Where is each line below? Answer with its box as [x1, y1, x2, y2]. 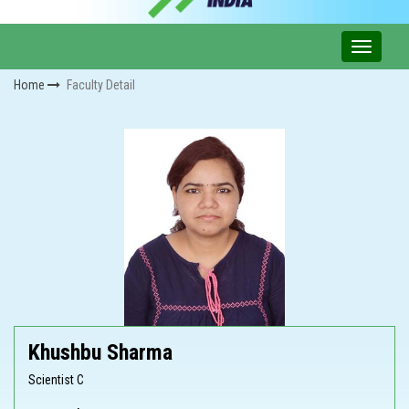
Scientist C [28, 372, 84, 388]
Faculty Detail [67, 78, 135, 93]
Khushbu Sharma [28, 340, 173, 366]
